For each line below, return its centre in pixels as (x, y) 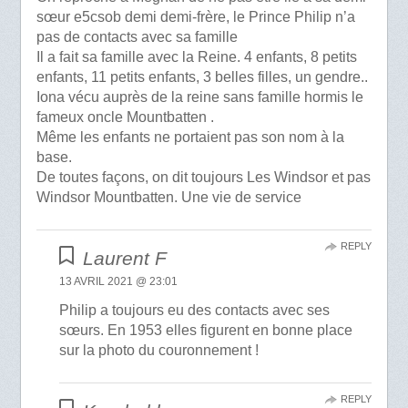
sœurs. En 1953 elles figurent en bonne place (206, 331)
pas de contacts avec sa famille (137, 37)
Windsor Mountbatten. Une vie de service (168, 198)
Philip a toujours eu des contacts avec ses (195, 311)
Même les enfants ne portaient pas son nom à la (190, 138)
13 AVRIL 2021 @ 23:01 (119, 282)
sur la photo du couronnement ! (159, 351)
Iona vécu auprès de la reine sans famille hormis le (199, 97)
